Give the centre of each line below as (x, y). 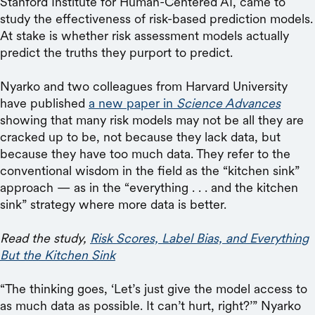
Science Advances (227, 103)
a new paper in (131, 103)
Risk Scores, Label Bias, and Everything (199, 238)
